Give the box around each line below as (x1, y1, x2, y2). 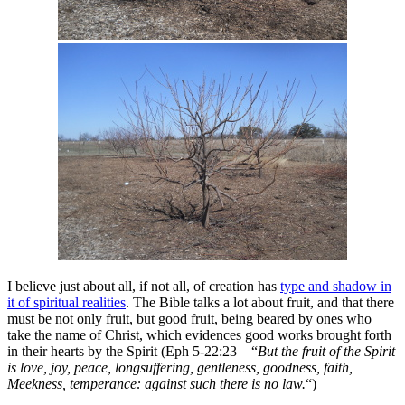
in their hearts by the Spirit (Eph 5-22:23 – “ (7, 344, 258, 359)
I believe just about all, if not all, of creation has (7, 278, 280, 294)
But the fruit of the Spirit (258, 344, 395, 359)
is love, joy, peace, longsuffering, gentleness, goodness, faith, (7, 360, 353, 375)
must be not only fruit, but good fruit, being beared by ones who (7, 311, 372, 326)
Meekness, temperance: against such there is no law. (7, 376, 306, 391)
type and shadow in (280, 278, 391, 294)
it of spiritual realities (7, 295, 126, 310)
